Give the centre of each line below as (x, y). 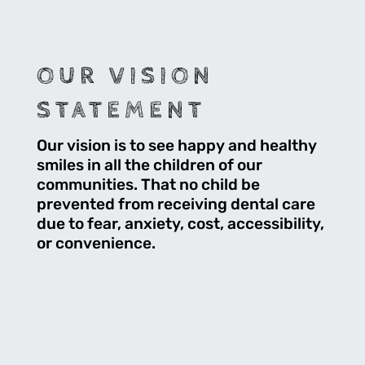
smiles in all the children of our (149, 165)
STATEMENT (121, 110)
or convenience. (96, 243)
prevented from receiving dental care (176, 204)
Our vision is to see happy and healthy (176, 145)
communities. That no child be (148, 185)
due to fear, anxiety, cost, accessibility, (180, 224)
